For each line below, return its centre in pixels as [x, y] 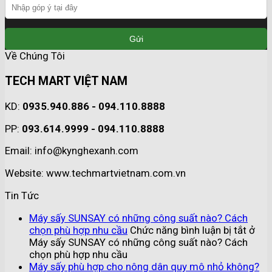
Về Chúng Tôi [35, 56]
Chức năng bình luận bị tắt [188, 230]
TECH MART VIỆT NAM [66, 81]
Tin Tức [22, 195]
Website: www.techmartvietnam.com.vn [95, 173]
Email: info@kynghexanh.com [72, 151]
